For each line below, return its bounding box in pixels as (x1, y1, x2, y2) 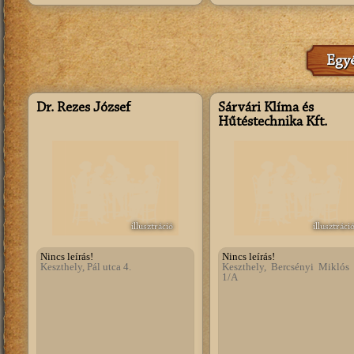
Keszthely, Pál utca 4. (40, 261, 131, 273)
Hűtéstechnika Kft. (218, 115, 327, 130)
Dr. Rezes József (36, 101, 130, 115)
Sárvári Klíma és (218, 101, 314, 115)
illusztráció (131, 222, 173, 232)
